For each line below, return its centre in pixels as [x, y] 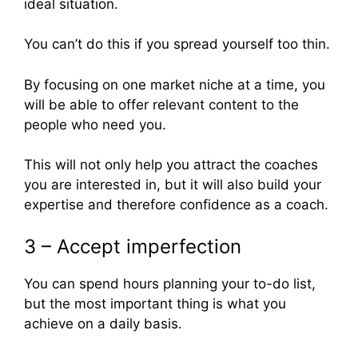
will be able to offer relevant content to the [161, 104]
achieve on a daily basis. [103, 323]
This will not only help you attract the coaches [171, 165]
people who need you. [95, 124]
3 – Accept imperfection [133, 246]
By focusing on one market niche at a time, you [175, 84]
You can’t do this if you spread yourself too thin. [177, 44]
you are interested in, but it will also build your [173, 185]
